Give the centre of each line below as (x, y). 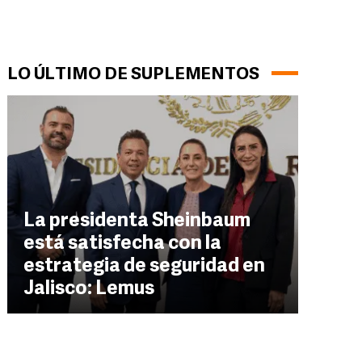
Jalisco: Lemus (89, 289)
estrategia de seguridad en (144, 267)
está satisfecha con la (122, 244)
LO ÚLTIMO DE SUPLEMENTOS (133, 75)
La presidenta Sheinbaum (137, 221)
